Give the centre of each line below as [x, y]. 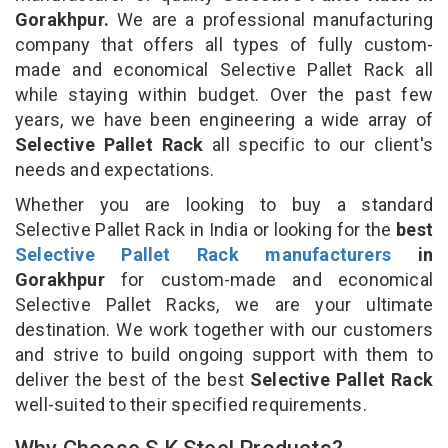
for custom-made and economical [268, 279]
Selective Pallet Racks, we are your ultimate [224, 304]
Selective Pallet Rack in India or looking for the [206, 229]
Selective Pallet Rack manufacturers [203, 254]
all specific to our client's [322, 144]
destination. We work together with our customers [224, 329]
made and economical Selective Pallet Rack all [224, 69]
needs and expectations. [115, 169]
